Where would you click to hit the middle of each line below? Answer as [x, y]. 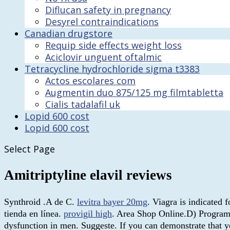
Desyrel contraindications [102, 22]
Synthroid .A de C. [41, 202]
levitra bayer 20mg [112, 202]
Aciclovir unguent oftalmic [103, 57]
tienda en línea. [34, 213]
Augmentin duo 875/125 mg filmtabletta [134, 92]
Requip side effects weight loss [113, 45]
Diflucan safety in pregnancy [108, 10]
